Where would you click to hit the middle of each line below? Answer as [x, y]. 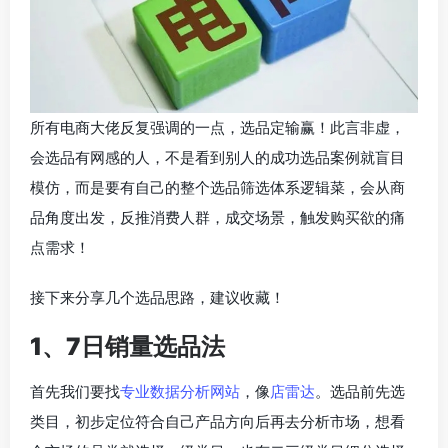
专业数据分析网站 [180, 392]
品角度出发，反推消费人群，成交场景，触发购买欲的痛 [217, 218]
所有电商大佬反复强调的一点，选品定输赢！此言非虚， [217, 128]
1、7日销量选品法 [127, 347]
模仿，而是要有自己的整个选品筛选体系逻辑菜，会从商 [217, 188]
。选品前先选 [360, 392]
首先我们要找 [75, 392]
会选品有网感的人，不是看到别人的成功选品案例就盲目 [217, 158]
